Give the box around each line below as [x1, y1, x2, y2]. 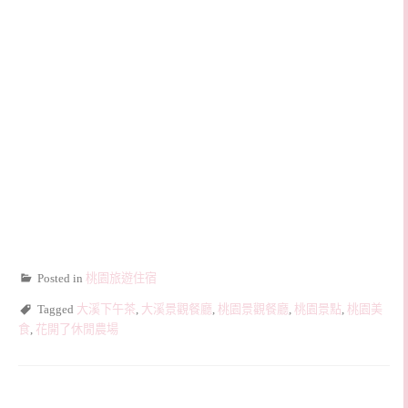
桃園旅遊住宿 [86, 270, 157, 285]
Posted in [37, 270, 86, 285]
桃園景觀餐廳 [218, 301, 289, 316]
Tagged [37, 301, 76, 316]
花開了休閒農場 [36, 321, 118, 336]
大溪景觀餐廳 [141, 301, 212, 316]
